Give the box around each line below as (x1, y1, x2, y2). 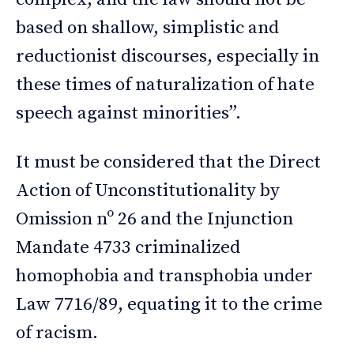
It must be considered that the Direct (16, 151, 321, 175)
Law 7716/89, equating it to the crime (16, 293, 322, 317)
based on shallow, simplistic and (16, 17, 279, 40)
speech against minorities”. (16, 102, 241, 126)
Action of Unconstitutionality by (16, 179, 280, 203)
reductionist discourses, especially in (16, 45, 319, 69)
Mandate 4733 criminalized (16, 236, 240, 260)
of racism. (16, 322, 98, 345)
